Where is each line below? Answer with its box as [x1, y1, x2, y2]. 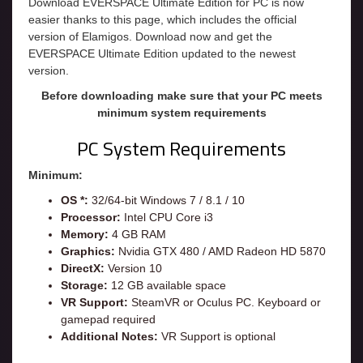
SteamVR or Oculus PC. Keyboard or [128, 296, 321, 310]
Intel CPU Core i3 [121, 211, 213, 224]
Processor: [61, 211, 121, 224]
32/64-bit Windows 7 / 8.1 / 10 [88, 194, 245, 207]
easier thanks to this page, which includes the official [28, 13, 297, 27]
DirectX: [61, 262, 105, 275]
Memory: [61, 228, 109, 241]
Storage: [61, 279, 108, 293]
